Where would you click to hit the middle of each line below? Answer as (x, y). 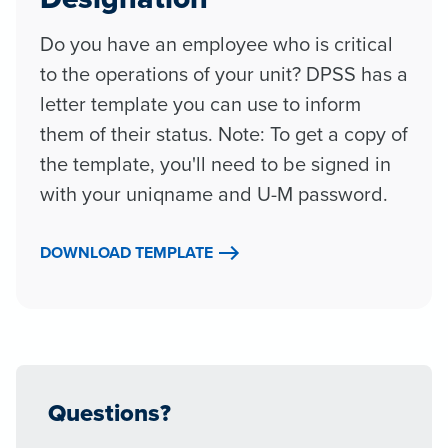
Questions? (109, 412)
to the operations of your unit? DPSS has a (224, 73)
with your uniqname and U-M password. (214, 193)
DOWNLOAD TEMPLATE (126, 252)
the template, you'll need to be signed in (215, 163)
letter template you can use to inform (200, 103)
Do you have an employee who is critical (216, 43)
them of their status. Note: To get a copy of (224, 133)
